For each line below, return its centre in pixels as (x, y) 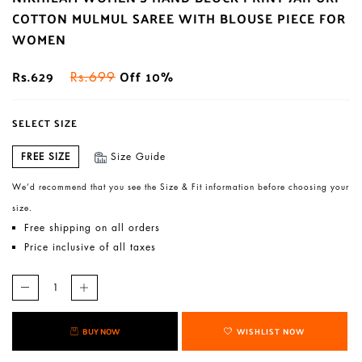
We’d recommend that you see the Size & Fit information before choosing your (181, 187)
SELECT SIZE (45, 123)
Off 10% (145, 76)
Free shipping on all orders (92, 227)
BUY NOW (101, 331)
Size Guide (138, 156)
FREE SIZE (46, 156)
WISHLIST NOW (271, 331)
